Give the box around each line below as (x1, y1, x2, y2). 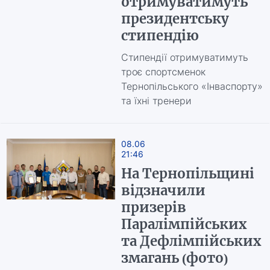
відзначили (121, 182, 206, 199)
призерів (121, 199, 186, 216)
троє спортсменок (121, 66, 206, 78)
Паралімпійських (121, 216, 246, 233)
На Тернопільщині (121, 165, 254, 182)
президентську (121, 10, 229, 27)
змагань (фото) (121, 250, 228, 266)
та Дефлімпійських (121, 233, 261, 250)
